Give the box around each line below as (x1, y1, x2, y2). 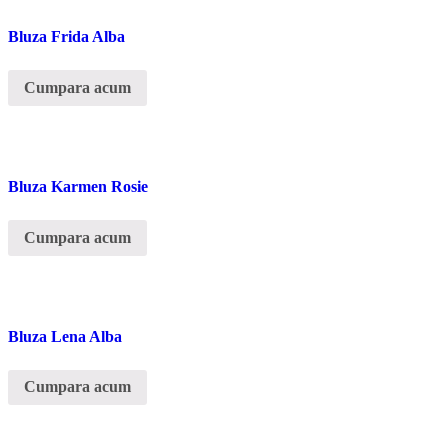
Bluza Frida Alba (8, 28, 125, 46)
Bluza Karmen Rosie (8, 177, 148, 195)
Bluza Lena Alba (8, 327, 122, 345)
